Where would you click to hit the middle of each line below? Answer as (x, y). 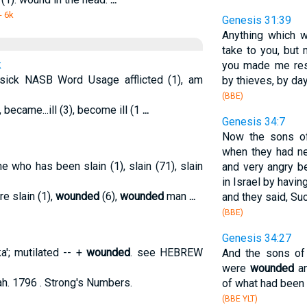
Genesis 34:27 (256, 238)
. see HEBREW (167, 253)
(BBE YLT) (240, 299)
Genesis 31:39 (256, 20)
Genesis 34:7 (253, 122)
